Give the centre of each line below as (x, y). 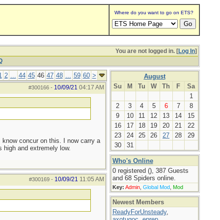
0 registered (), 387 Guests (150, 171)
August (154, 76)
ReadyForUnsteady (139, 212)
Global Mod (156, 187)
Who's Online (133, 161)
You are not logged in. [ (147, 51)
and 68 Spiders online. (144, 178)
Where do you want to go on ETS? (154, 13)
